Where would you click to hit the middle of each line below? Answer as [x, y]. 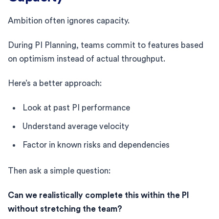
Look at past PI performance [76, 108]
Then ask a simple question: [59, 171]
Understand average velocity [76, 126]
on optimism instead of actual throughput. [87, 59]
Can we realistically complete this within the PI [99, 195]
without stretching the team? [65, 209]
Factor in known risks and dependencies [96, 145]
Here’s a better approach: [55, 83]
